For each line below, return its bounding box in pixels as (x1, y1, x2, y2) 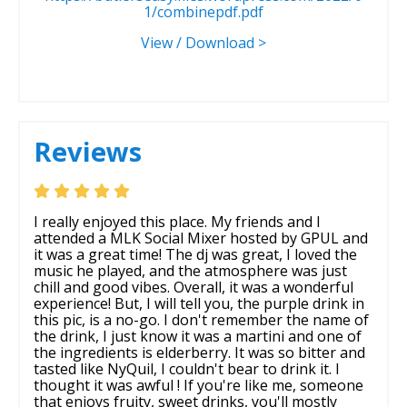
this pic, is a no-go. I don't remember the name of (34, 309, 369, 330)
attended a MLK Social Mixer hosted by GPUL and (34, 227, 368, 248)
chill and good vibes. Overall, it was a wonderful (34, 276, 353, 297)
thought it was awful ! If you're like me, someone (34, 374, 363, 395)
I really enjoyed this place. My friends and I (34, 211, 321, 232)
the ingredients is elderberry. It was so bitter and (34, 342, 365, 362)
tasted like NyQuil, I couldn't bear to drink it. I (34, 358, 340, 379)
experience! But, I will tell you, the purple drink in (34, 293, 364, 313)
